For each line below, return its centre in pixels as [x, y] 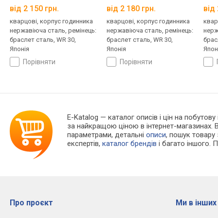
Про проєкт [31, 203]
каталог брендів [130, 144]
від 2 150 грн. [34, 9]
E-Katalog [83, 118]
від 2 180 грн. [131, 9]
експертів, [85, 144]
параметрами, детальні [107, 135]
